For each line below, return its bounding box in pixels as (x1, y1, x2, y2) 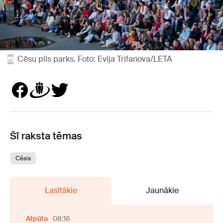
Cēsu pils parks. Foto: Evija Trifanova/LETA (17, 54, 172, 65)
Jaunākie (146, 185, 179, 196)
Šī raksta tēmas (10, 129, 82, 143)
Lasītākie (44, 185, 77, 196)
